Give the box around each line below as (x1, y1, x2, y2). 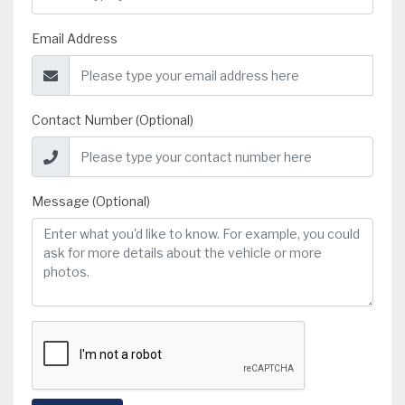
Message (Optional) (32, 193, 150, 210)
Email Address (32, 31, 118, 47)
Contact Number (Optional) (32, 112, 193, 128)
